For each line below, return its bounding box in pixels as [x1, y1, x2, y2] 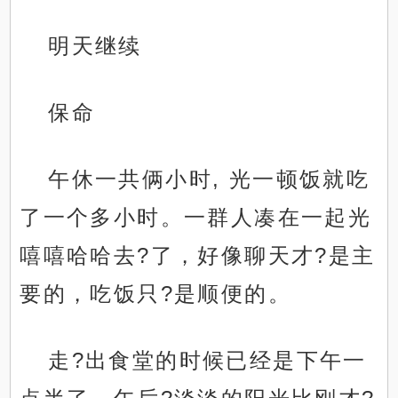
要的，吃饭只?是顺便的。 [20, 282, 292, 306]
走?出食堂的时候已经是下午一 [48, 348, 367, 373]
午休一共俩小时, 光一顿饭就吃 [48, 167, 370, 192]
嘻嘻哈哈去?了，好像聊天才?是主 [20, 243, 376, 268]
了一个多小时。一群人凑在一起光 [20, 205, 372, 230]
